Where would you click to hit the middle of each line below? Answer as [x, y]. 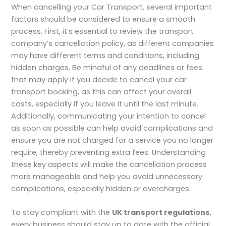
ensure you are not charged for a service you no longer [112, 140]
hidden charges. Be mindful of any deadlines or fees [107, 67]
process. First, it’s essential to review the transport [103, 31]
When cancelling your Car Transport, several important [112, 7]
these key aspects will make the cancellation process [109, 164]
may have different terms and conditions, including [105, 55]
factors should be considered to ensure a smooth [103, 19]
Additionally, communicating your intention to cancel [109, 116]
